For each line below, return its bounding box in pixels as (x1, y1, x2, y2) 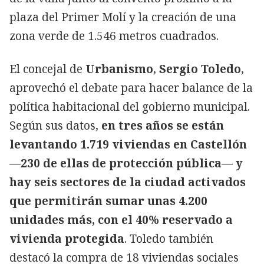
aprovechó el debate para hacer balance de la (9, 80, 253, 95)
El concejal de (9, 61, 82, 77)
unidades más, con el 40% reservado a (9, 212, 233, 227)
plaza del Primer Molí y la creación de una (9, 9, 236, 25)
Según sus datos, (9, 117, 101, 133)
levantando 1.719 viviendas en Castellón (9, 136, 247, 152)
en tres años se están (101, 117, 224, 133)
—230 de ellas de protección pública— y (9, 155, 243, 171)
